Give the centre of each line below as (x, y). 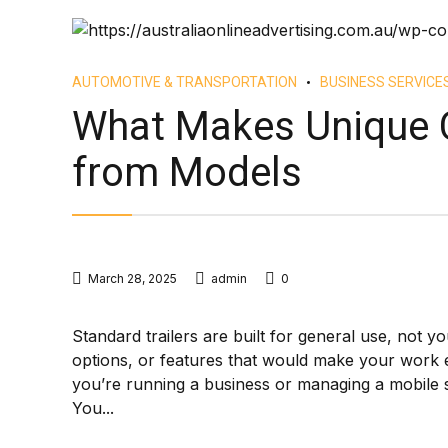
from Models (187, 172)
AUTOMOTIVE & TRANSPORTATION (184, 82)
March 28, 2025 (132, 278)
